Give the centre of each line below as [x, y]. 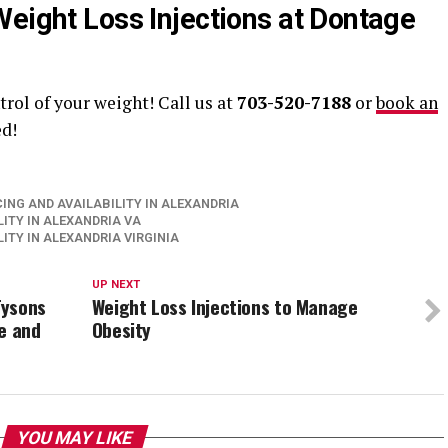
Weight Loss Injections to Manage [224, 306]
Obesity [121, 329]
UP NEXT [115, 284]
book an [407, 102]
